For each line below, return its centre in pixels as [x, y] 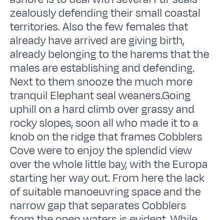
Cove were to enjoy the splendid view [101, 151]
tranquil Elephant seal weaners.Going [100, 96]
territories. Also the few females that [99, 27]
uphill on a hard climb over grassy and [102, 109]
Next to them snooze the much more [101, 82]
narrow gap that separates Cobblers [98, 206]
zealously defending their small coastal [105, 13]
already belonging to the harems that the [110, 54]
